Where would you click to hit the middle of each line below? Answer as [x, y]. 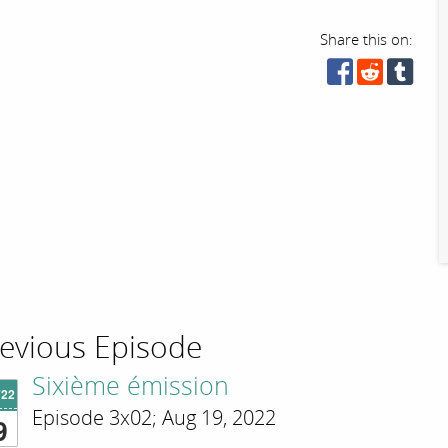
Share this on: [367, 39]
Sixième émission [130, 387]
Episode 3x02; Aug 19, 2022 [154, 417]
